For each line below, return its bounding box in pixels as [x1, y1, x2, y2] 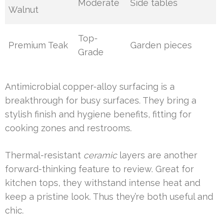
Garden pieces [130, 40, 192, 51]
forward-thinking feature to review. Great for [5, 164, 194, 175]
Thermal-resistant [5, 150, 83, 161]
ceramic [83, 150, 117, 161]
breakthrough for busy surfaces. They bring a [5, 95, 196, 106]
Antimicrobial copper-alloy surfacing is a [5, 81, 175, 92]
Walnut [8, 4, 39, 15]
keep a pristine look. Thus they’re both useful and [5, 191, 213, 202]
